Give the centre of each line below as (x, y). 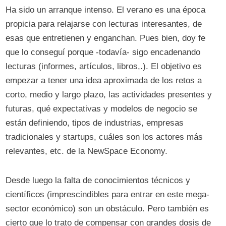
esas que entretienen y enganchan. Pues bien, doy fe (106, 38)
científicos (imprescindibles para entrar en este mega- (108, 194)
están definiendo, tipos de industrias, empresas (95, 123)
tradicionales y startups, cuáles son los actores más (104, 137)
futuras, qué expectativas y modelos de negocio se (102, 109)
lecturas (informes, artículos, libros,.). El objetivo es (104, 66)
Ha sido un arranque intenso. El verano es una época (106, 10)
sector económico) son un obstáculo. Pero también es (107, 209)
